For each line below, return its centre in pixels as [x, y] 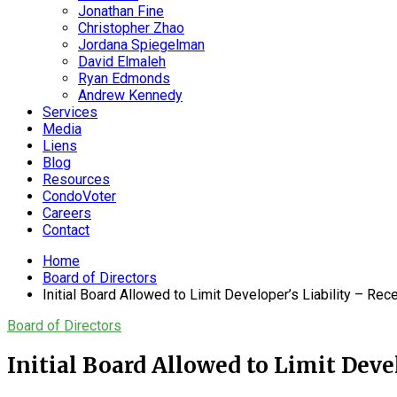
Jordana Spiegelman [141, 45]
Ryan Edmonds [124, 78]
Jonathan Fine [121, 11]
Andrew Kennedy [130, 95]
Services [70, 112]
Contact [66, 230]
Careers [67, 213]
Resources [76, 179]
